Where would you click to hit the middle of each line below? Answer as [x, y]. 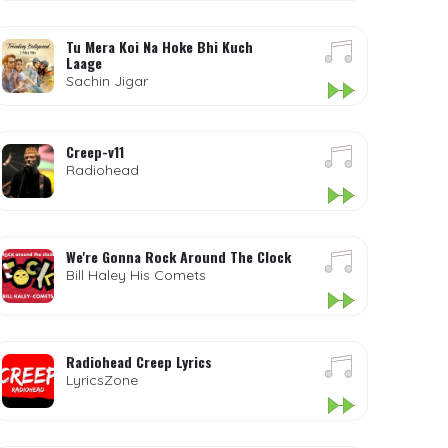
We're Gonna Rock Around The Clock [179, 256]
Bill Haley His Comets [136, 275]
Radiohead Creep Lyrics [139, 361]
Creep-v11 [95, 151]
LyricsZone [102, 380]
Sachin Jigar [107, 81]
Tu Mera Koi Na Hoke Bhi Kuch [160, 46]
